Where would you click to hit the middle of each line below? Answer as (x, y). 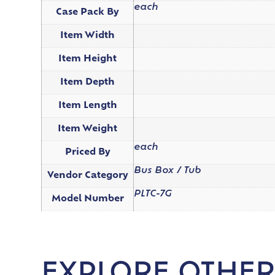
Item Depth (88, 82)
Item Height (88, 59)
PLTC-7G (153, 194)
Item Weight (88, 129)
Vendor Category (87, 176)
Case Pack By (88, 12)
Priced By (87, 152)
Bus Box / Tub (168, 171)
